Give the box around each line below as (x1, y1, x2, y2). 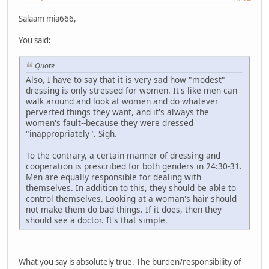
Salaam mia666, (19, 13, 76, 24)
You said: (19, 34, 51, 46)
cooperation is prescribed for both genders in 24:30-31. (26, 160, 242, 172)
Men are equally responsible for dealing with (26, 171, 201, 183)
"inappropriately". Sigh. (26, 127, 117, 139)
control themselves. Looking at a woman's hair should (26, 192, 237, 204)
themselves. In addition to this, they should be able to (26, 181, 236, 193)
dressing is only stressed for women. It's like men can (26, 84, 237, 96)
